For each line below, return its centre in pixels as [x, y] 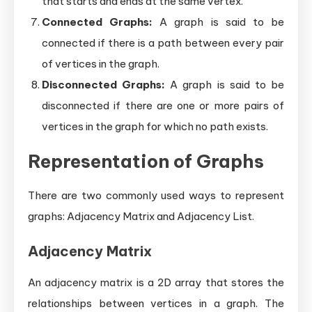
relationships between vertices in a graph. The [156, 303]
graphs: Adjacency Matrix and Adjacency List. [141, 216]
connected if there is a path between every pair [163, 42]
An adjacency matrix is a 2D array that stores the [156, 282]
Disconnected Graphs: [104, 84]
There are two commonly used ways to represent [156, 195]
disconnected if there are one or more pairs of [163, 105]
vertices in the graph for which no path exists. [155, 126]
